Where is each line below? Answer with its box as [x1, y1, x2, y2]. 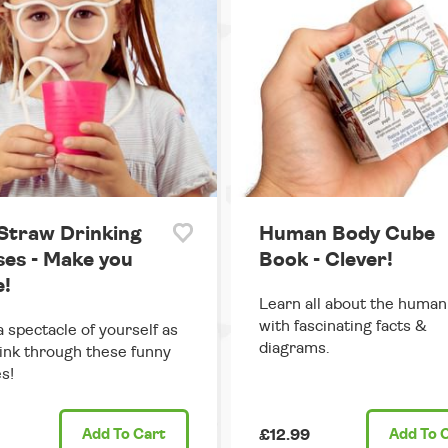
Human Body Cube [259, 224, 435, 245]
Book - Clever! [259, 250, 393, 271]
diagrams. [259, 340, 330, 357]
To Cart [110, 427, 166, 443]
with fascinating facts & [259, 318, 427, 335]
